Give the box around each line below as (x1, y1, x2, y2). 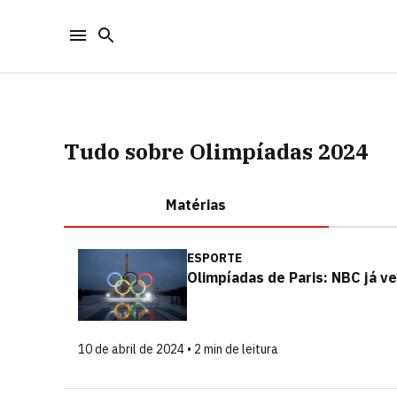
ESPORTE (187, 250, 242, 266)
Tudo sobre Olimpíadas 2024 (64, 137, 368, 166)
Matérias (166, 196, 227, 214)
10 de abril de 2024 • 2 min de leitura (78, 341, 278, 357)
